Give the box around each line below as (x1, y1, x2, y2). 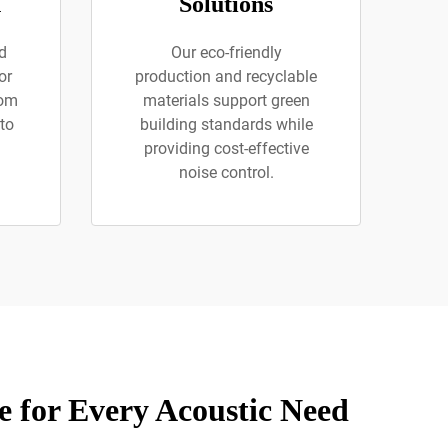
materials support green (142, 91, 310, 110)
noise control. (178, 163, 274, 182)
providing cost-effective (143, 139, 309, 158)
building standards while (139, 115, 313, 134)
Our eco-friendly (170, 43, 282, 62)
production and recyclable (135, 67, 317, 86)
